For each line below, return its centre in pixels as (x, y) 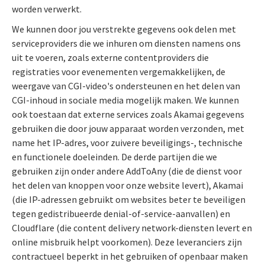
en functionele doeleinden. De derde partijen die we (114, 156)
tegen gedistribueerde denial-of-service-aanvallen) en (121, 213)
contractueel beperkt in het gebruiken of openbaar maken (130, 256)
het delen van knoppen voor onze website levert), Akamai (127, 185)
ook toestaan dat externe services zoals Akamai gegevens (128, 114)
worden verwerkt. (47, 9)
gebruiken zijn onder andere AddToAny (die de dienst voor (127, 171)
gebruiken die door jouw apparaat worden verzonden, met (128, 128)
